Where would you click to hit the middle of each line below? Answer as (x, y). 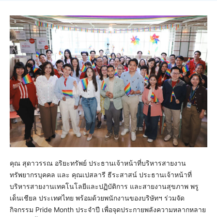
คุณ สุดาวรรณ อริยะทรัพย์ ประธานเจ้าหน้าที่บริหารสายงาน (98, 163)
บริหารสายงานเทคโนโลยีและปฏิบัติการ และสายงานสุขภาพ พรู (104, 186)
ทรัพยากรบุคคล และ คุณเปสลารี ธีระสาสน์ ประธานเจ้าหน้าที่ (101, 175)
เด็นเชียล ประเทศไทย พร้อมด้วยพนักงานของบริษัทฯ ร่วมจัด (97, 198)
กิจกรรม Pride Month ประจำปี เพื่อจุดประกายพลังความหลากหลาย (108, 210)
